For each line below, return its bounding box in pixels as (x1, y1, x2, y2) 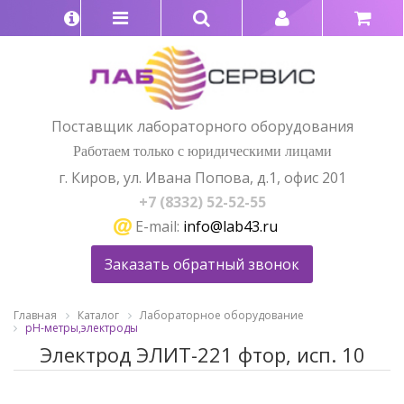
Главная (14, 308, 57, 324)
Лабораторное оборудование (140, 308, 304, 324)
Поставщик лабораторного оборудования (50, 115, 353, 136)
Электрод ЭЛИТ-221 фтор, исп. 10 (39, 340, 365, 368)
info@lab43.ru (182, 216, 278, 236)
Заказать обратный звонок (105, 254, 299, 275)
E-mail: (131, 216, 183, 236)
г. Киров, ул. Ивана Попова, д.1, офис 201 (58, 167, 346, 188)
